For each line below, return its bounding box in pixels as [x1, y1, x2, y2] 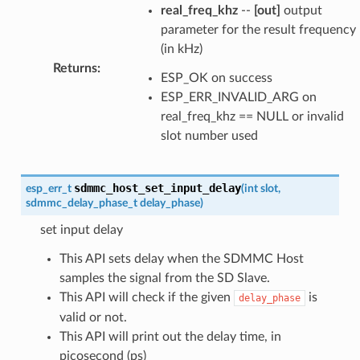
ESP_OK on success [160, 71, 272, 84]
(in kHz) [160, 42, 202, 55]
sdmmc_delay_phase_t [25, 196, 137, 209]
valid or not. [59, 310, 127, 324]
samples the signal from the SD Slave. [59, 271, 270, 284]
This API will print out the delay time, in [59, 329, 281, 343]
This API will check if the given [59, 290, 234, 304]
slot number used [160, 129, 258, 142]
